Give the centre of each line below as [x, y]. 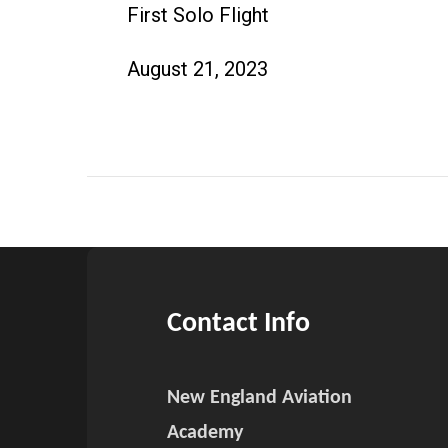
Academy [205, 432]
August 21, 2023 [197, 68]
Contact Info [238, 323]
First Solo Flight [198, 14]
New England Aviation [259, 397]
